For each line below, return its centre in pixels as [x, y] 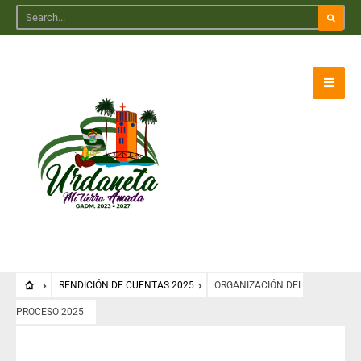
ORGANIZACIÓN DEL [258, 285]
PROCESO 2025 [50, 312]
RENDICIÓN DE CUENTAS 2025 [126, 285]
